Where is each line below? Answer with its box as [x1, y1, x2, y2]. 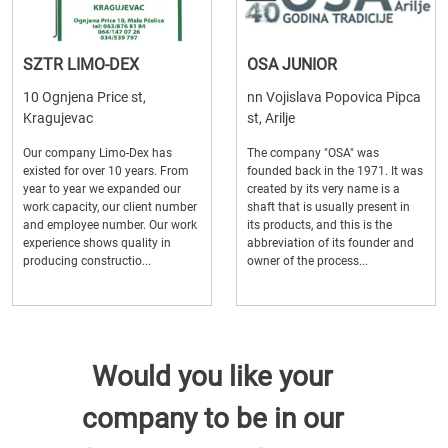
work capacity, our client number [23, 200, 197, 215]
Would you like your [92, 360, 332, 394]
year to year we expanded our [23, 182, 181, 197]
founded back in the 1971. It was [247, 164, 423, 179]
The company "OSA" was [247, 146, 379, 161]
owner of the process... [247, 254, 368, 269]
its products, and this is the [247, 218, 392, 233]
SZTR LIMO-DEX [23, 55, 139, 75]
